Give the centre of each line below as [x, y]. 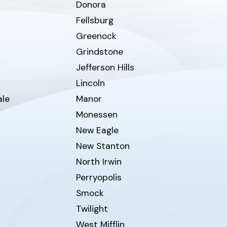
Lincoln [90, 83]
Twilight [92, 209]
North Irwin [99, 162]
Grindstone [99, 52]
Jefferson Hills [105, 68]
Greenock [96, 36]
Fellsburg [94, 21]
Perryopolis [99, 178]
